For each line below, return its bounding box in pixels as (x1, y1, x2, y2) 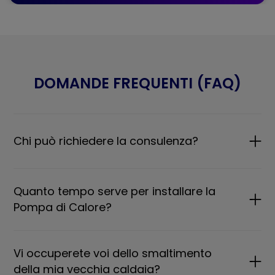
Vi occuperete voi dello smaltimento (14, 245, 212, 261)
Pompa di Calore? (14, 199, 112, 215)
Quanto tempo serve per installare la (14, 183, 216, 199)
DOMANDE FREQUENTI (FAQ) (34, 72, 241, 93)
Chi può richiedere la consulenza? (14, 133, 199, 149)
